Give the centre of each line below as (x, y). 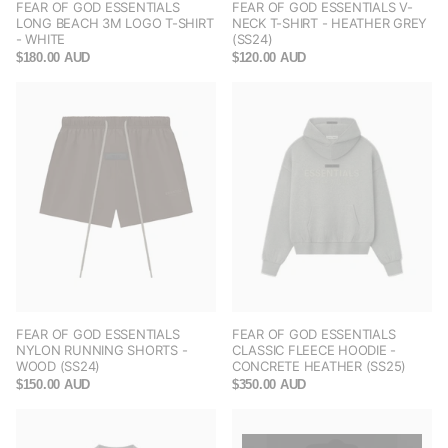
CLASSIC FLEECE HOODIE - (314, 350)
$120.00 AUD (269, 58)
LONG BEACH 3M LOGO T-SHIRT (115, 23)
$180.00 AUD (53, 58)
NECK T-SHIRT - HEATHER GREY (329, 23)
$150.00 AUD (53, 385)
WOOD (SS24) (58, 366)
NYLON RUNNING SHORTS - (102, 350)
